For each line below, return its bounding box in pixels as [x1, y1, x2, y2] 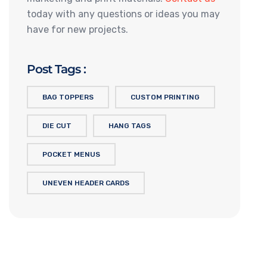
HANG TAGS [108, 122, 151, 131]
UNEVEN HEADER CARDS [42, 179, 129, 188]
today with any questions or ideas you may [27, 8, 220, 20]
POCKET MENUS [42, 150, 100, 159]
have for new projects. [27, 24, 128, 36]
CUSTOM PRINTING [131, 93, 200, 102]
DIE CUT [42, 122, 72, 131]
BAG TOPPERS [42, 93, 94, 102]
